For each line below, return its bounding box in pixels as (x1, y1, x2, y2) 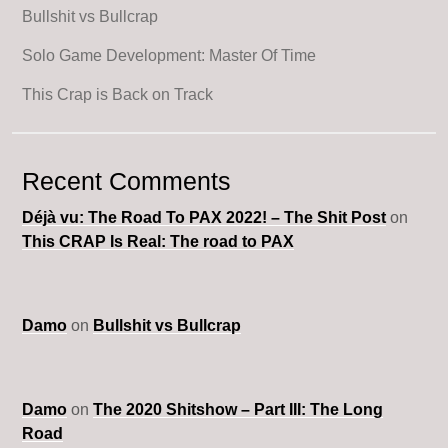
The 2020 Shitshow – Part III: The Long (93, 401, 383, 419)
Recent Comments (22, 167, 231, 196)
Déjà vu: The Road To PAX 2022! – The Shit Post (22, 209, 386, 227)
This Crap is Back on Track (22, 85, 213, 103)
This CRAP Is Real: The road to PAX (22, 233, 294, 251)
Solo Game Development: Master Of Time (22, 46, 316, 64)
